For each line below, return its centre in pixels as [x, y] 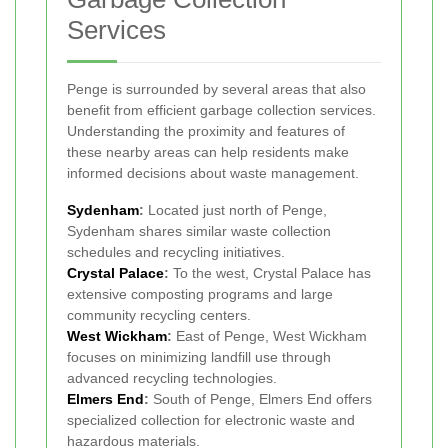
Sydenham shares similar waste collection [199, 231]
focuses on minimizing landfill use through [199, 357]
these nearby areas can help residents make [208, 152]
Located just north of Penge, [235, 210]
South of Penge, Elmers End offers [260, 399]
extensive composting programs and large [200, 294]
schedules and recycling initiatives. [176, 252]
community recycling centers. [159, 315]
